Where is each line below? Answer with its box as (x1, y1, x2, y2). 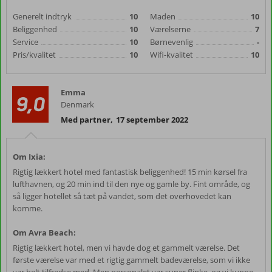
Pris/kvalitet (13, 49, 56, 60)
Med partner (61, 114, 110, 125)
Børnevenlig (150, 36, 193, 47)
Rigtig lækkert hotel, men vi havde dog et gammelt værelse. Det (13, 242, 240, 253)
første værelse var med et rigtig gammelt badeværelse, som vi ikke (13, 254, 250, 265)
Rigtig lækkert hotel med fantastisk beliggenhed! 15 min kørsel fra (13, 166, 247, 177)
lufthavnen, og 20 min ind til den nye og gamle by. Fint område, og (13, 178, 250, 189)
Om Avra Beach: (13, 227, 76, 238)
